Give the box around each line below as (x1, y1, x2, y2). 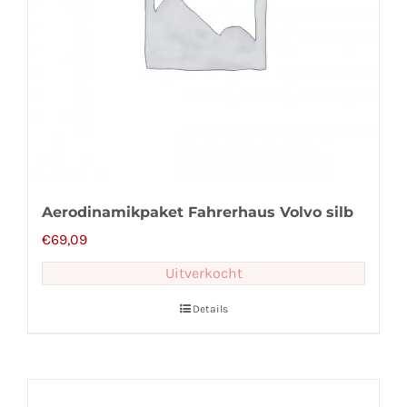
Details (192, 303, 228, 316)
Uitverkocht (164, 264, 243, 283)
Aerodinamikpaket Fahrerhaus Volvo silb (42, 203, 353, 222)
